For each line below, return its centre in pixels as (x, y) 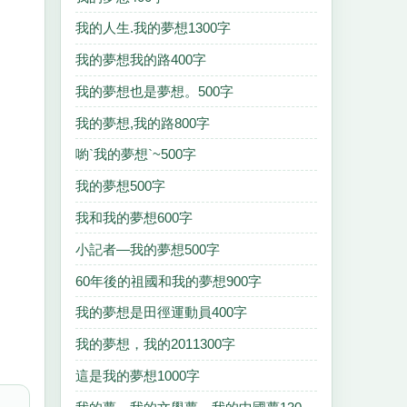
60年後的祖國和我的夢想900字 (169, 281)
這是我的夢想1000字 (138, 375)
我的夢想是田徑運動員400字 (161, 313)
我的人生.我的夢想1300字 (153, 28)
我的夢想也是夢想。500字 (154, 91)
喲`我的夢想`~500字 (136, 154)
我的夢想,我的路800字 (143, 123)
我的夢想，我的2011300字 (155, 344)
